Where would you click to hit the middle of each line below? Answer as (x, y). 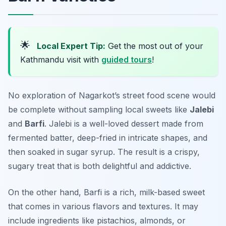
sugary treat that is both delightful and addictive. (100, 166)
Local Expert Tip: (71, 46)
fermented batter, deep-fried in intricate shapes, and (108, 138)
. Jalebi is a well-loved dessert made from (124, 124)
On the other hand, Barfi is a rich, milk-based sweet (106, 192)
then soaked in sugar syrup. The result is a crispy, (104, 152)
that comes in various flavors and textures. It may (103, 207)
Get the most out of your (154, 46)
